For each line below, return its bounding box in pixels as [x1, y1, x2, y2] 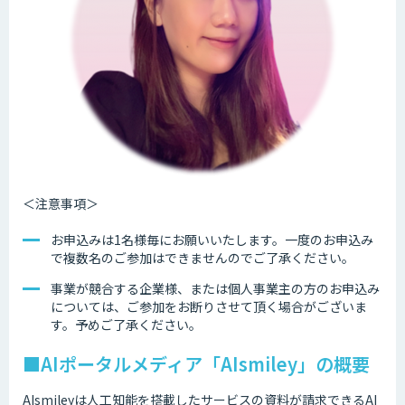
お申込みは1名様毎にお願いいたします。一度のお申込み [51, 231, 373, 250]
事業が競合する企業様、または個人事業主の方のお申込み [51, 279, 380, 298]
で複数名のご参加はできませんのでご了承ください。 [51, 249, 354, 268]
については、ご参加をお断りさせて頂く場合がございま [51, 297, 367, 316]
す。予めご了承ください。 [51, 316, 202, 334]
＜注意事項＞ [23, 194, 99, 213]
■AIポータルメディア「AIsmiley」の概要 [23, 351, 370, 378]
